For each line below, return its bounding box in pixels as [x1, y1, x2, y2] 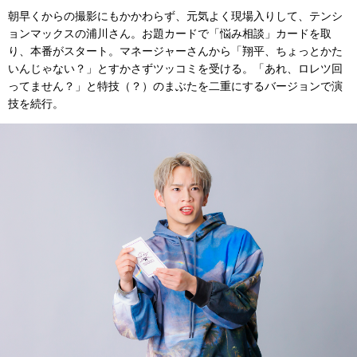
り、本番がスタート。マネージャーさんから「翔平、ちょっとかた [8, 44, 343, 57]
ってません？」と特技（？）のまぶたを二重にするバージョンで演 [8, 79, 343, 92]
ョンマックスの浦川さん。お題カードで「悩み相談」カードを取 [8, 26, 331, 40]
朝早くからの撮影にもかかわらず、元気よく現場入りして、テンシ [8, 9, 343, 22]
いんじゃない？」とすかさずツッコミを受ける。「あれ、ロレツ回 [8, 61, 343, 75]
